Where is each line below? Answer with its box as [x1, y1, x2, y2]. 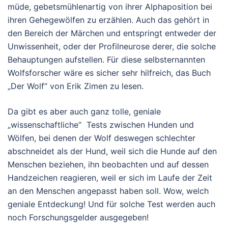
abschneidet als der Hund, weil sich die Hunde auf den [8, 146, 217, 157]
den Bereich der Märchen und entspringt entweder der [8, 28, 216, 39]
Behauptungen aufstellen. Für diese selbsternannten [8, 54, 205, 65]
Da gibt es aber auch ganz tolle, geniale [8, 106, 161, 117]
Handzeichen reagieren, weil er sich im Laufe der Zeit [8, 173, 212, 183]
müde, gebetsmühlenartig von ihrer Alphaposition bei [8, 2, 212, 12]
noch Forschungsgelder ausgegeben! [8, 212, 149, 223]
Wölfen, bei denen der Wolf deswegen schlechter [8, 133, 195, 144]
